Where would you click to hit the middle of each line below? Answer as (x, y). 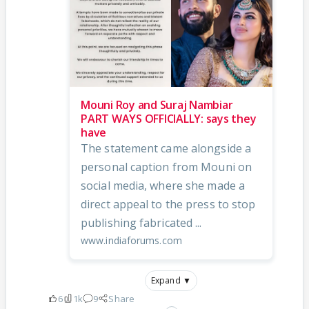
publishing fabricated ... (141, 222)
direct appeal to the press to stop (168, 204)
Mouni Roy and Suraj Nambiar (157, 104)
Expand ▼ (171, 280)
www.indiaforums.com (131, 240)
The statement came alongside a (166, 148)
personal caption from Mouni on (167, 167)
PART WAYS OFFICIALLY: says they (169, 118)
